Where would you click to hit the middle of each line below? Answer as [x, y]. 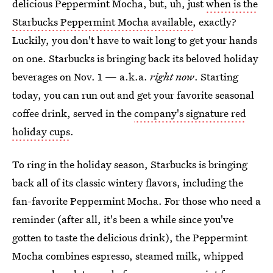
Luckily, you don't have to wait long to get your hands [135, 40]
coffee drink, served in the [73, 113]
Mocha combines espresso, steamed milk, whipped [128, 256]
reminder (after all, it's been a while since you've [123, 219]
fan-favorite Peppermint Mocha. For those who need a [136, 201]
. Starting [216, 76]
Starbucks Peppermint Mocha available [102, 22]
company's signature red [190, 113]
